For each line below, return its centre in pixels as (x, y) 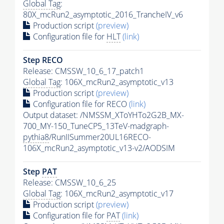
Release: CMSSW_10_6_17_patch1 (83, 71)
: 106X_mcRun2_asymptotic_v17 (117, 193)
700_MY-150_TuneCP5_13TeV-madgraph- (96, 126)
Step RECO (43, 60)
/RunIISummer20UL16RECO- (100, 137)
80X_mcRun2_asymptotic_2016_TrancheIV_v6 (103, 14)
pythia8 (36, 137)
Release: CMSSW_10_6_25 (69, 182)
